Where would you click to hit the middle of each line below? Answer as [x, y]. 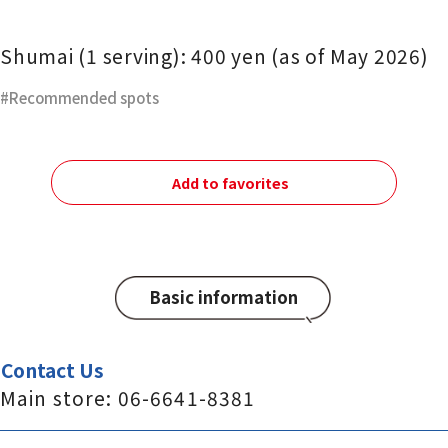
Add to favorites [231, 182]
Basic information [224, 297]
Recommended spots [84, 98]
